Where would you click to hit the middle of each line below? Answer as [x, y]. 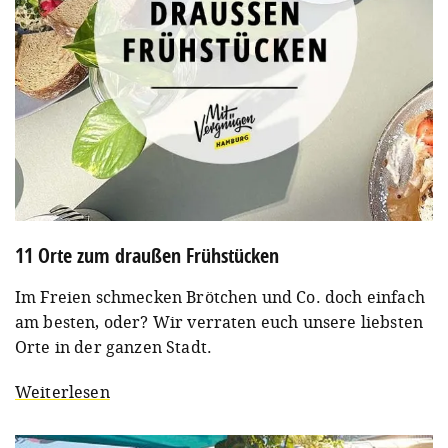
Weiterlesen [62, 391]
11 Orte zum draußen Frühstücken [147, 255]
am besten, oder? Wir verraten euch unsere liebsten [219, 321]
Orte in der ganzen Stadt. [114, 346]
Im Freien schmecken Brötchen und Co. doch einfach [220, 296]
